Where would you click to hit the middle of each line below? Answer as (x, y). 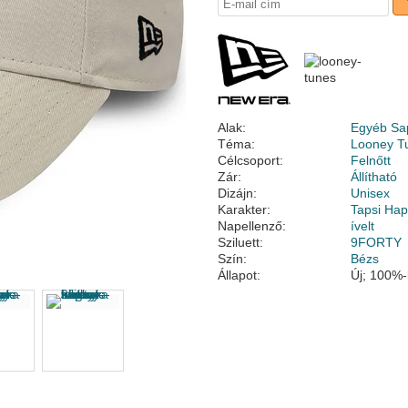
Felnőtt (371, 160)
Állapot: (239, 275)
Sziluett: (240, 242)
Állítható (374, 177)
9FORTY (377, 242)
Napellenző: (252, 226)
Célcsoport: (250, 160)
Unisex (371, 193)
